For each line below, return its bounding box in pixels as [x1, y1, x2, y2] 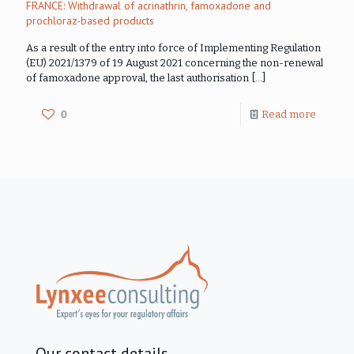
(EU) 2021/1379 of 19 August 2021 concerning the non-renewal [26, 57, 323, 70]
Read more [262, 108, 316, 121]
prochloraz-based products [26, 13, 154, 28]
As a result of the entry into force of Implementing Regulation [26, 42, 321, 55]
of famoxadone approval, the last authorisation [26, 72, 249, 85]
